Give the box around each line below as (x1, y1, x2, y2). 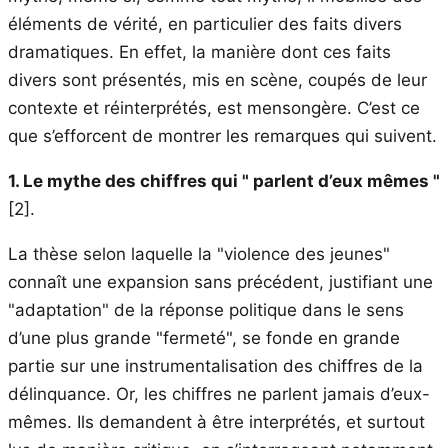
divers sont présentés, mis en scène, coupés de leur (8, 69, 427, 90)
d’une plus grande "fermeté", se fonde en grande (8, 327, 400, 348)
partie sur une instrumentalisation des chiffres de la (8, 355, 423, 376)
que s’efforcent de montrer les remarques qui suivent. (8, 125, 437, 146)
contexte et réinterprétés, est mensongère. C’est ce (8, 97, 420, 118)
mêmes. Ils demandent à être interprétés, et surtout (8, 411, 425, 432)
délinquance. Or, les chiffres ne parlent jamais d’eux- (8, 383, 430, 404)
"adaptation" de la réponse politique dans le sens (8, 299, 404, 320)
